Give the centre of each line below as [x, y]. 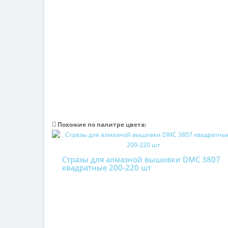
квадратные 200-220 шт [107, 167]
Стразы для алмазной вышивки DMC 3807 [141, 159]
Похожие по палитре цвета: [101, 124]
